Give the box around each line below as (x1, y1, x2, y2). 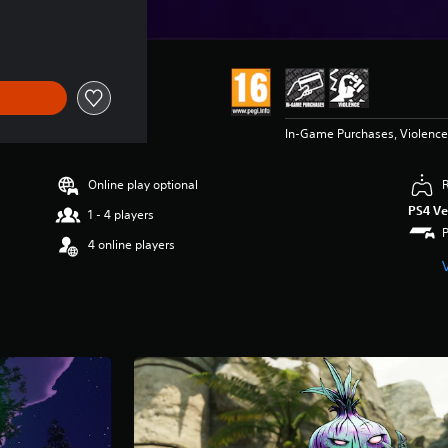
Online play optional (88, 175, 199, 193)
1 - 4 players (88, 205, 155, 223)
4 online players (88, 235, 176, 253)
